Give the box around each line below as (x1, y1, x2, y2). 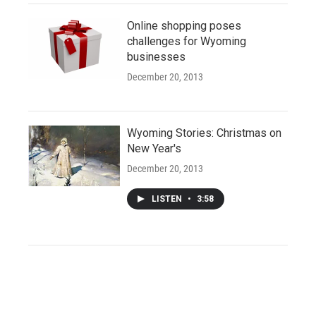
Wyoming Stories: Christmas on (127, 126, 281, 140)
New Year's (127, 142, 181, 156)
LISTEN (152, 194, 184, 205)
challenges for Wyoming (127, 35, 246, 49)
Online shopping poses (127, 19, 241, 33)
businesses (127, 50, 186, 64)
